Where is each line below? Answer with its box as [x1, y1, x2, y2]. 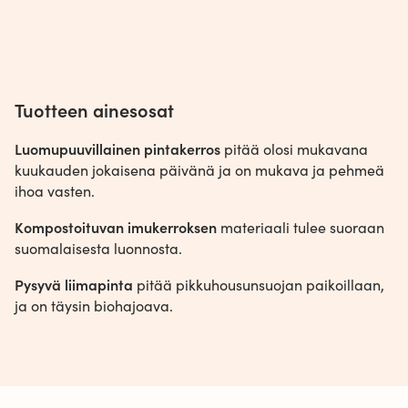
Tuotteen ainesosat [15, 97, 174, 123]
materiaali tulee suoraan [217, 218, 384, 238]
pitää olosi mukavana [220, 139, 368, 159]
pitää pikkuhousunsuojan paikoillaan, [133, 275, 384, 295]
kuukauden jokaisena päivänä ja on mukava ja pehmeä [15, 160, 384, 180]
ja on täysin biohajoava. [15, 296, 173, 316]
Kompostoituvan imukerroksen [15, 217, 217, 238]
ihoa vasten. [15, 181, 95, 201]
